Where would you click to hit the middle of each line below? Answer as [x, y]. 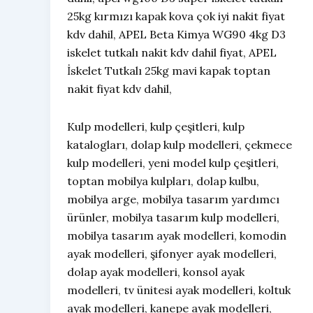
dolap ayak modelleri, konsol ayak [156, 272]
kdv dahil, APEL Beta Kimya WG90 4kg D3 [176, 35]
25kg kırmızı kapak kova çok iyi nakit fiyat [176, 16]
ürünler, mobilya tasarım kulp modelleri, [173, 218]
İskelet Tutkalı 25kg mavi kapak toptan [169, 71]
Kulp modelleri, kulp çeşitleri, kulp [156, 127]
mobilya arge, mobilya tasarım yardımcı [173, 199]
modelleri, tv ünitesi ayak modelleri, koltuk [179, 290]
